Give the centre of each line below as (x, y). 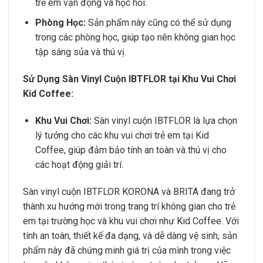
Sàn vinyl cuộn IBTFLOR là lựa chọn (164, 120)
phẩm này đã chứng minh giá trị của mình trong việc (127, 250)
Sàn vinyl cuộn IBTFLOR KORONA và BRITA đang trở (129, 191)
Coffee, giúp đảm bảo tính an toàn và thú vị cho (131, 150)
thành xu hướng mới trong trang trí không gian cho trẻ (129, 206)
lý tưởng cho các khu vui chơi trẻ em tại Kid (122, 135)
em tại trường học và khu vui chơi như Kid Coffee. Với (131, 221)
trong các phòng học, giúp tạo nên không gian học (135, 38)
